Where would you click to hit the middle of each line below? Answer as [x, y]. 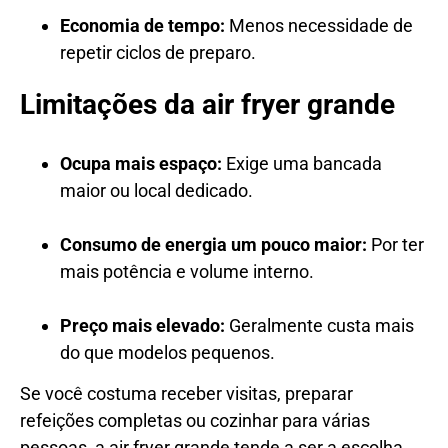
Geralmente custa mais [319, 325]
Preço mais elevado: [142, 325]
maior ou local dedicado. [156, 190]
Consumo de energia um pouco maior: [213, 244]
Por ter [395, 244]
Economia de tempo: [142, 25]
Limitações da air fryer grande [207, 104]
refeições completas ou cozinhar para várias [195, 420]
